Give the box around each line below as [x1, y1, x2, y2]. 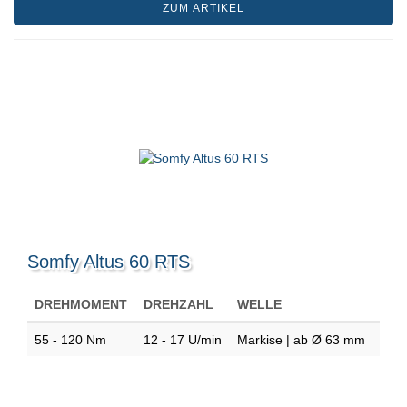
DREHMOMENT [35, 297, 127, 313]
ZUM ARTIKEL [163, 2, 244, 15]
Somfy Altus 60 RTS [27, 252, 190, 273]
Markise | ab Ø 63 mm [237, 333, 369, 348]
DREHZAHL [144, 297, 213, 313]
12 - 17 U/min [144, 333, 222, 348]
